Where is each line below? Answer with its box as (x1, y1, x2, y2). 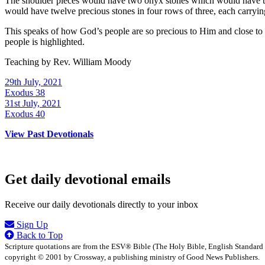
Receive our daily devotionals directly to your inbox (5, 199, 198, 210)
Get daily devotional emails (5, 172, 170, 188)
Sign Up (14, 219, 48, 230)
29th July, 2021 (5, 77, 62, 88)
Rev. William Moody (53, 57, 131, 67)
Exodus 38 (5, 88, 45, 98)
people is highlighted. (5, 37, 85, 47)
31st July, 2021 (5, 98, 61, 109)
